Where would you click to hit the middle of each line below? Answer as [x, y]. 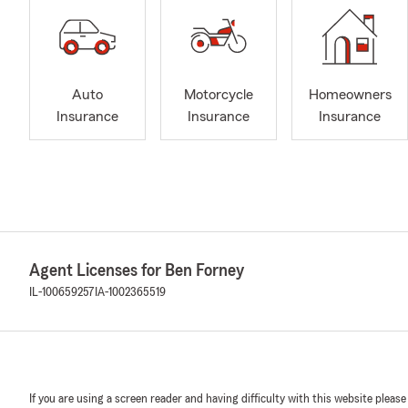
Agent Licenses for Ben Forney [137, 270]
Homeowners [350, 95]
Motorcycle [219, 95]
